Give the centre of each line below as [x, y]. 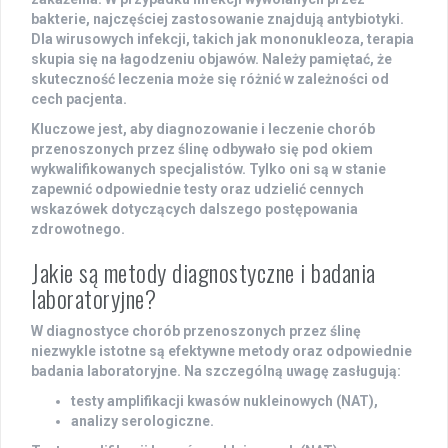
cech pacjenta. [79, 99]
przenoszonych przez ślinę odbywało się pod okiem [202, 149]
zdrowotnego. [78, 229]
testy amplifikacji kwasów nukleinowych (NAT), [224, 401]
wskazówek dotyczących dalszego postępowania [194, 209]
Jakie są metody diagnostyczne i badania [203, 272]
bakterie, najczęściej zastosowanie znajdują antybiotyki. [217, 19]
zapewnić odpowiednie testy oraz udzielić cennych [197, 189]
